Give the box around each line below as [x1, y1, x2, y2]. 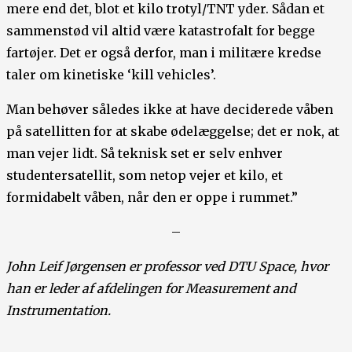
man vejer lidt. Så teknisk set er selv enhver [6, 145, 283, 162]
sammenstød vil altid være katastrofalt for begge [6, 23, 315, 39]
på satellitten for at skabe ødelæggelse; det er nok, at [6, 123, 339, 140]
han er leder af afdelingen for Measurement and [6, 280, 296, 297]
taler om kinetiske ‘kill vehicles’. [6, 67, 216, 83]
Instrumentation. [6, 302, 111, 319]
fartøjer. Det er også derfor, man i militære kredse [6, 45, 321, 61]
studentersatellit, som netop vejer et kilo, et [6, 167, 283, 184]
